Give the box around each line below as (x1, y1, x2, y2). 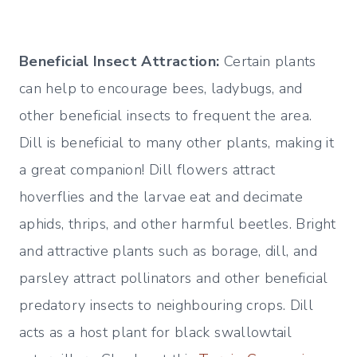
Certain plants (223, 52, 316, 72)
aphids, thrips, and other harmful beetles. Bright (19, 214, 336, 234)
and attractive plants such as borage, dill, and (19, 241, 317, 261)
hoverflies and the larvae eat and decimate (19, 187, 304, 207)
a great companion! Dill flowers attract (19, 160, 276, 180)
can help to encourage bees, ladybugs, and (19, 79, 303, 99)
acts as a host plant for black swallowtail (19, 323, 292, 343)
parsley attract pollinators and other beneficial (19, 269, 328, 288)
